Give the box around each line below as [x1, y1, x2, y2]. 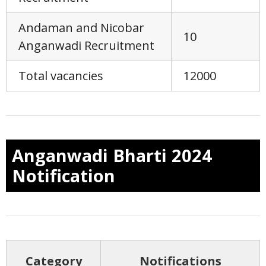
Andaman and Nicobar [18, 19, 144, 36]
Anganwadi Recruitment [18, 37, 154, 53]
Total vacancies [18, 67, 103, 84]
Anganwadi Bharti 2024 [12, 143, 212, 167]
